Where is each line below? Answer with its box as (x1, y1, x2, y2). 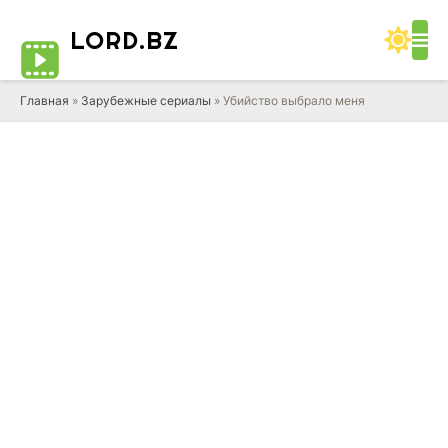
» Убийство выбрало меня (211, 93, 365, 108)
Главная (20, 93, 69, 108)
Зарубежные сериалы (81, 93, 211, 108)
